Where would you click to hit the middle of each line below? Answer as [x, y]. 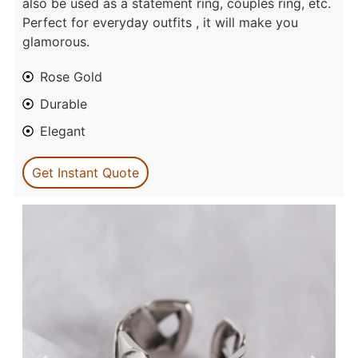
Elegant [62, 131]
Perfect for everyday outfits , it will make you [160, 23]
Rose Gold [71, 77]
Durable [63, 104]
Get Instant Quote [85, 173]
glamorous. [56, 42]
